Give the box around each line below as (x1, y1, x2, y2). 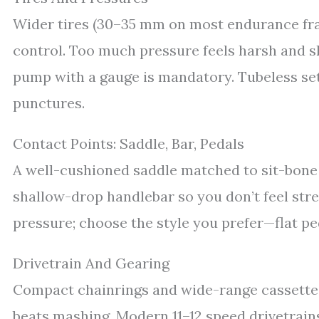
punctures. (13, 93, 85, 112)
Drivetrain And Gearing (13, 253, 169, 272)
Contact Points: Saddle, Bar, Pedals (13, 134, 244, 152)
